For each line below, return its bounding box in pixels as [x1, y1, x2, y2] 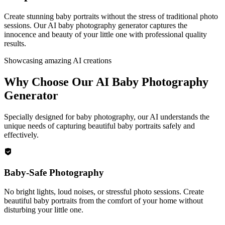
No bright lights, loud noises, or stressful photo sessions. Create [4, 187, 204, 196]
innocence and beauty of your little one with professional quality [4, 30, 207, 39]
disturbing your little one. [4, 205, 83, 214]
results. [4, 39, 26, 48]
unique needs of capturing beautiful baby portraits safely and [4, 121, 195, 130]
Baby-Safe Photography [4, 167, 104, 178]
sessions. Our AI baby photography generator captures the [4, 21, 187, 30]
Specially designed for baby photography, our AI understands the [4, 112, 209, 121]
